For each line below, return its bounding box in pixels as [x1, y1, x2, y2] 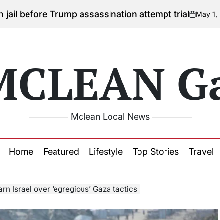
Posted [186, 14, 209, 23]
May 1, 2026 [140, 10, 182, 18]
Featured [43, 146, 79, 157]
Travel [188, 146, 214, 157]
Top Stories [132, 146, 179, 157]
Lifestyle [88, 146, 123, 157]
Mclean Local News [68, 111, 152, 122]
